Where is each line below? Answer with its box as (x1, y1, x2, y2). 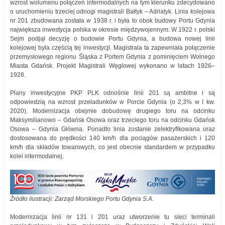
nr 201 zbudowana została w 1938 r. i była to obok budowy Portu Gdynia (10, 17, 215, 25)
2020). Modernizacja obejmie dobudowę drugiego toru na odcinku (10, 107, 215, 115)
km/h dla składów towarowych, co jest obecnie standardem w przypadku (10, 144, 215, 151)
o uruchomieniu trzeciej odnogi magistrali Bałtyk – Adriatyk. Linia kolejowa (10, 8, 215, 16)
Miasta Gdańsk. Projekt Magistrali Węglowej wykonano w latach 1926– (10, 62, 215, 70)
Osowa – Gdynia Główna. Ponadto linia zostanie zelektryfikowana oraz (10, 126, 215, 133)
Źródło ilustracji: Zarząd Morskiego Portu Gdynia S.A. (10, 195, 154, 203)
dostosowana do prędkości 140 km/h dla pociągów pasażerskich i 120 (10, 135, 215, 142)
